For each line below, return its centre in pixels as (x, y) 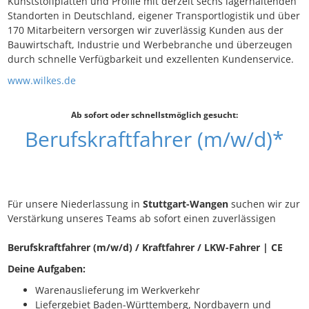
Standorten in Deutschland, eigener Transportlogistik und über (154, 16)
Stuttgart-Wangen (186, 204)
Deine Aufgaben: (47, 269)
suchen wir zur (264, 204)
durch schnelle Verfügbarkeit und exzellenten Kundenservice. (151, 59)
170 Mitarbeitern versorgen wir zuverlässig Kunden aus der (146, 30)
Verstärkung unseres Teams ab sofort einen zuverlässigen (142, 219)
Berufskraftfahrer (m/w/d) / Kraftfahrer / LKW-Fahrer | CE (145, 248)
